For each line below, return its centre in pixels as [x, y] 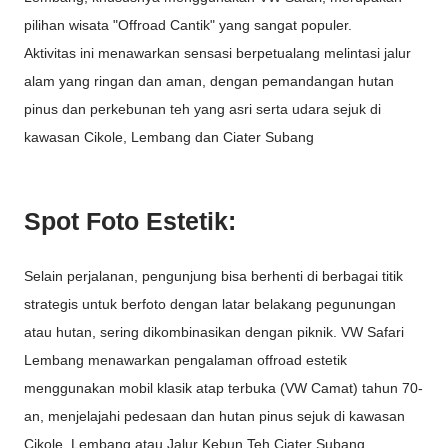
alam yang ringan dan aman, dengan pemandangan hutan [209, 81]
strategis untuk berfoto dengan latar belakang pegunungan [210, 304]
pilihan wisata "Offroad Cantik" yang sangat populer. [190, 25]
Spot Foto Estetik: [133, 220]
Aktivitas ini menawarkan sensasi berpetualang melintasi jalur [217, 53]
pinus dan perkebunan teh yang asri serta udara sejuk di [202, 109]
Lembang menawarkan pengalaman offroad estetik [185, 360]
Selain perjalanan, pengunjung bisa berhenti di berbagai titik [213, 276]
